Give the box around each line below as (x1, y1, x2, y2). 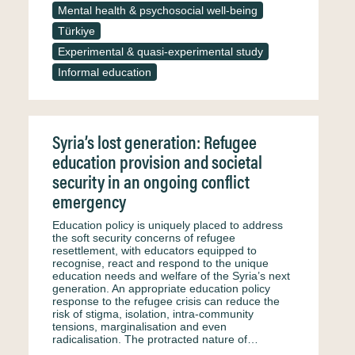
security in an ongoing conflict (52, 168, 250, 194)
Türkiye (58, 25, 95, 37)
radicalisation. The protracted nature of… (52, 333, 258, 345)
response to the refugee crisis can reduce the (52, 295, 280, 307)
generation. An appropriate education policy (52, 282, 270, 295)
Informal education (58, 66, 151, 78)
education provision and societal (52, 148, 262, 174)
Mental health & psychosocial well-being (58, 4, 258, 17)
